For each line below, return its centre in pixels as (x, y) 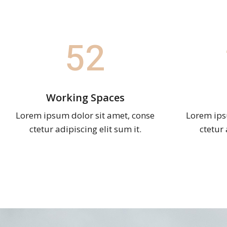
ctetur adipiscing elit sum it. (85, 129)
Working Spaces (85, 97)
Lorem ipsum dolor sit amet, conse (85, 115)
